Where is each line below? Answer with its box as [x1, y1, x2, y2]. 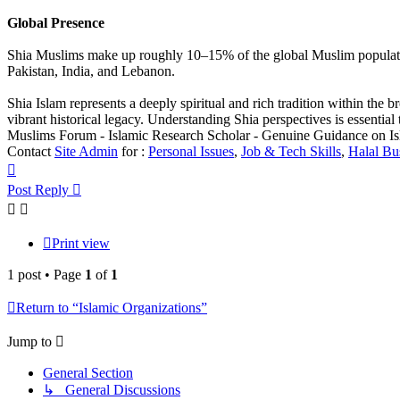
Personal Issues [148, 144, 234, 160]
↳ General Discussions [43, 382, 180, 398]
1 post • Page [7, 267, 85, 283]
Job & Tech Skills [241, 144, 341, 160]
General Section [43, 365, 133, 381]
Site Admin [54, 144, 118, 160]
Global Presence [7, 15, 104, 31]
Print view [52, 236, 110, 252]
